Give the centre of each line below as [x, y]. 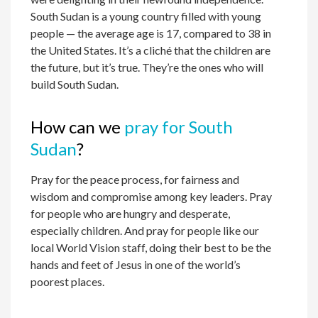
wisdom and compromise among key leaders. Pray [152, 197]
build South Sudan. [75, 84]
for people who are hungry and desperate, [131, 214]
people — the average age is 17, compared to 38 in [151, 33]
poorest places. [68, 282]
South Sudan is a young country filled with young [146, 16]
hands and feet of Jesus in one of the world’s [136, 265]
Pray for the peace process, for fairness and [135, 180]
